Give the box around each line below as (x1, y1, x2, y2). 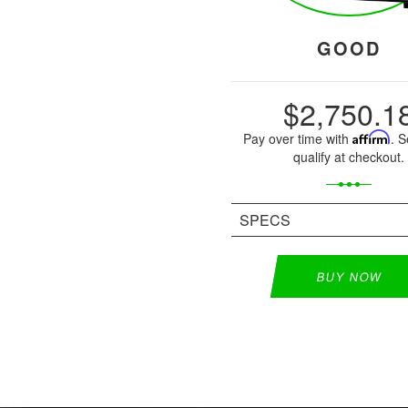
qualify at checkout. (293, 147, 405, 166)
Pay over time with (242, 128, 352, 148)
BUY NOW (315, 267, 383, 285)
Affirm (352, 128, 391, 145)
